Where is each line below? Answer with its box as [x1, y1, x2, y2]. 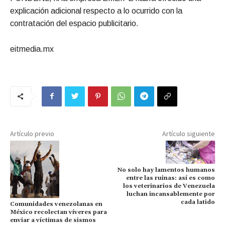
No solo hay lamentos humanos [117, 166, 215, 174]
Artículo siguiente [162, 129, 215, 138]
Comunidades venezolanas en [10, 200, 102, 208]
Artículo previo [10, 129, 54, 138]
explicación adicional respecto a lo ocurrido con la [10, 6, 182, 15]
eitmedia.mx [10, 44, 54, 53]
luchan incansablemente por [126, 190, 215, 198]
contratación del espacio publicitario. [10, 19, 139, 28]
